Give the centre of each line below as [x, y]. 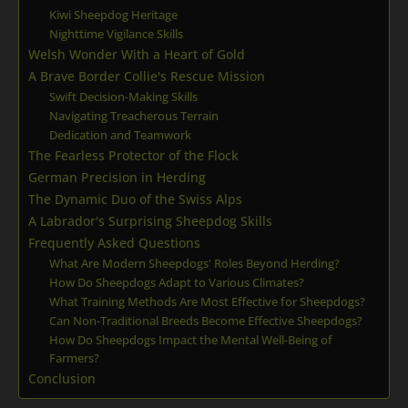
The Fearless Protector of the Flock [133, 156]
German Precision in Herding [117, 178]
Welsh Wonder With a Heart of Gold [137, 55]
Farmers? [74, 358]
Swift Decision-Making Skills [123, 97]
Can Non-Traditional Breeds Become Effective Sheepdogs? [205, 321]
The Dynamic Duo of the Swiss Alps [135, 199]
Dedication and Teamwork [120, 135]
